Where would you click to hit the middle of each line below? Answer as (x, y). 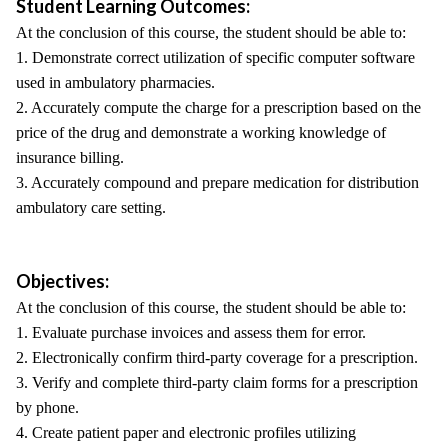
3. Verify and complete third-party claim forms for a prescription (217, 382)
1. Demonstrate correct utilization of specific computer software (215, 57)
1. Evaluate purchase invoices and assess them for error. (191, 332)
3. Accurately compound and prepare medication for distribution (217, 182)
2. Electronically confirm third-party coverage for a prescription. (217, 357)
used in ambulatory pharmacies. (115, 82)
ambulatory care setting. (91, 207)
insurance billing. (70, 157)
